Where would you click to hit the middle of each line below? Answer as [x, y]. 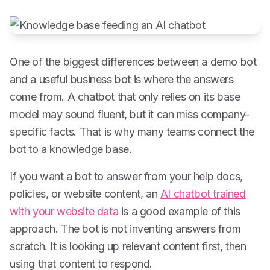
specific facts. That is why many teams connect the [132, 132]
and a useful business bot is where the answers [122, 79]
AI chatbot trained [203, 194]
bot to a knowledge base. [71, 149]
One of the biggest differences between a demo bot [133, 62]
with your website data [64, 211]
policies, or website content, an [85, 194]
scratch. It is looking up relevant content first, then [128, 246]
